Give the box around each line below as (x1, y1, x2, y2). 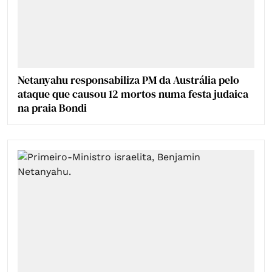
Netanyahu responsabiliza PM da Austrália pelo (18, 72, 239, 87)
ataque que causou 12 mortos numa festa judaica (18, 86, 248, 101)
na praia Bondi (18, 100, 87, 115)
